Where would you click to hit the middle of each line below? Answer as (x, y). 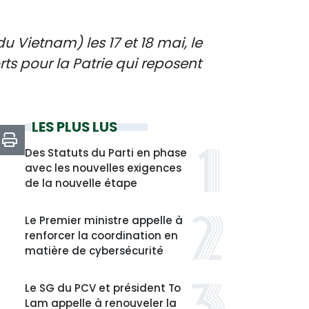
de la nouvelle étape (81, 183)
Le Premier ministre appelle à (104, 220)
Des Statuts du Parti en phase (106, 153)
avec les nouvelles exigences (103, 168)
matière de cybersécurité (94, 251)
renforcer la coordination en (101, 236)
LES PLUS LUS (74, 127)
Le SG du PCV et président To (103, 288)
